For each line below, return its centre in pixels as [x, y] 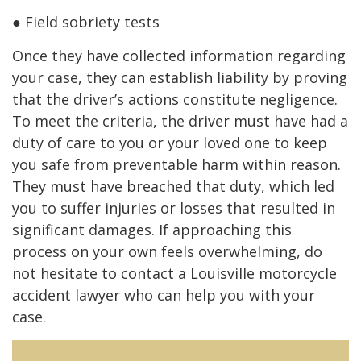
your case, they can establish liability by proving [180, 77]
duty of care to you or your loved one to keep [170, 142]
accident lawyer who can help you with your [164, 295]
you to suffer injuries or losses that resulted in [174, 207]
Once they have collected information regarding [179, 55]
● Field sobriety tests [86, 21]
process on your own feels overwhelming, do [167, 251]
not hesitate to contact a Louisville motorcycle [174, 273]
